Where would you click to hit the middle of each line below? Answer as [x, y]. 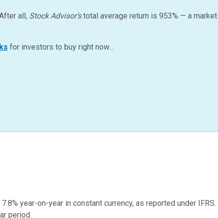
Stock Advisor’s [55, 16]
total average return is [120, 16]
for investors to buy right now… [61, 47]
